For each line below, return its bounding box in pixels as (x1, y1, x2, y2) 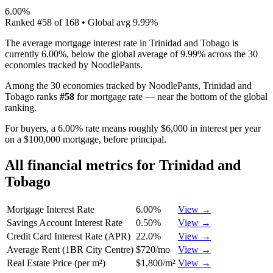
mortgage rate (90, 91, 143, 102)
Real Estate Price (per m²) (7, 257, 105, 268)
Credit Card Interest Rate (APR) (7, 230, 130, 241)
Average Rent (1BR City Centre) (7, 244, 133, 255)
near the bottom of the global (157, 91, 268, 102)
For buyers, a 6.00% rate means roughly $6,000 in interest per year (5, 122, 261, 133)
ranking (5, 102, 34, 113)
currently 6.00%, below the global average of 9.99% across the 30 (5, 48, 258, 59)
